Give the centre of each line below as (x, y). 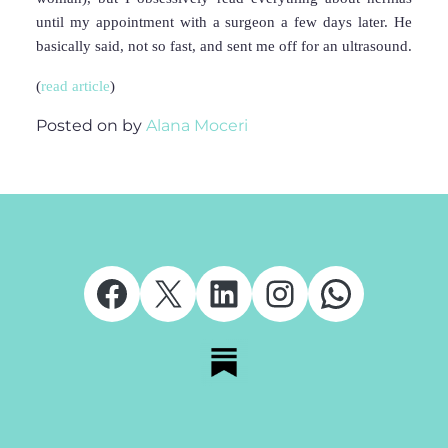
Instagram (353, 292)
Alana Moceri (197, 125)
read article (75, 86)
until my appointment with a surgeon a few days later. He (224, 22)
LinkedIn (283, 292)
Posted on (79, 125)
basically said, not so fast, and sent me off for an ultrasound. (224, 46)
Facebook (181, 292)
